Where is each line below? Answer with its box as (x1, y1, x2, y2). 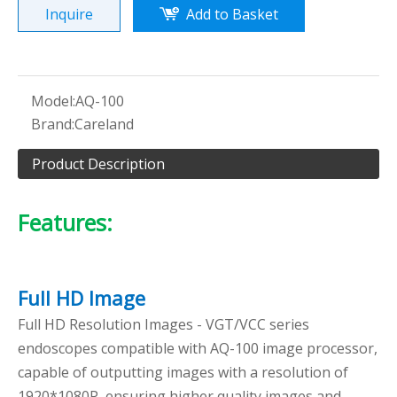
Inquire (45, 4, 93, 24)
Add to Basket (186, 4, 278, 24)
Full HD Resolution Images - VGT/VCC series (18, 315, 309, 334)
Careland (74, 114, 134, 134)
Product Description (32, 154, 165, 174)
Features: (18, 207, 113, 237)
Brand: (31, 114, 74, 134)
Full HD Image (18, 284, 145, 311)
